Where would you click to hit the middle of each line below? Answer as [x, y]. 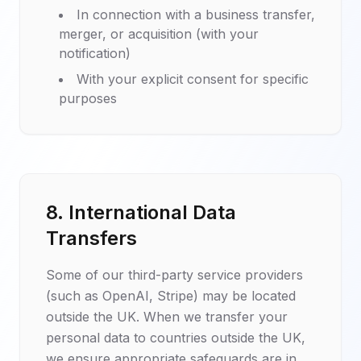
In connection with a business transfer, [196, 15]
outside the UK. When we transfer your [167, 317]
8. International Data [141, 212]
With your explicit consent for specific [193, 79]
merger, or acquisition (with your [159, 34]
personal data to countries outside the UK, [176, 338]
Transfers [91, 238]
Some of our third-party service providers [174, 275]
